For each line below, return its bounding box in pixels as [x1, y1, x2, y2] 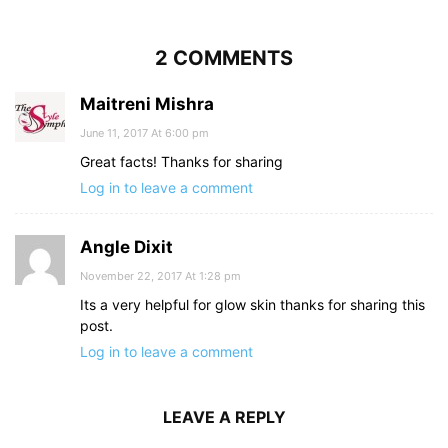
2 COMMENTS [155, 46, 293, 71]
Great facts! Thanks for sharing [80, 153, 283, 171]
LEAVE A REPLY [162, 407, 286, 428]
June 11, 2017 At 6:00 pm [80, 126, 209, 141]
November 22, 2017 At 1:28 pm [80, 269, 241, 284]
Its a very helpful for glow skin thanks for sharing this [80, 296, 425, 314]
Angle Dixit [80, 237, 173, 258]
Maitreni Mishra [80, 94, 214, 115]
